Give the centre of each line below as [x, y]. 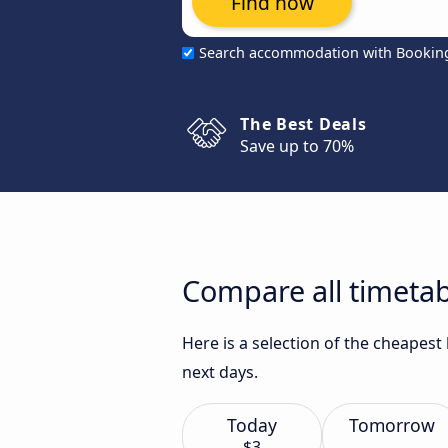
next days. [220, 372]
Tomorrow [392, 425]
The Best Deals [303, 124]
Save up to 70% [297, 146]
